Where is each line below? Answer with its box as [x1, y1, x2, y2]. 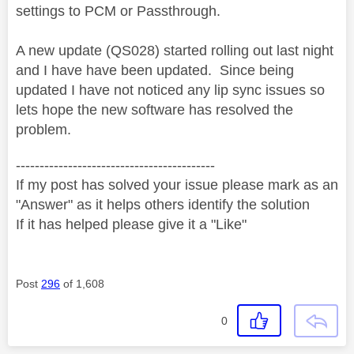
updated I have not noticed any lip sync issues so [16, 81, 325, 98]
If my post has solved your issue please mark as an [16, 176, 338, 193]
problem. [16, 121, 75, 137]
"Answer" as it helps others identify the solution [16, 196, 310, 213]
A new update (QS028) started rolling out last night [16, 42, 333, 58]
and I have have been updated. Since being [16, 62, 294, 78]
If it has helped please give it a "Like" [16, 216, 247, 232]
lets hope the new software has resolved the [16, 101, 293, 118]
